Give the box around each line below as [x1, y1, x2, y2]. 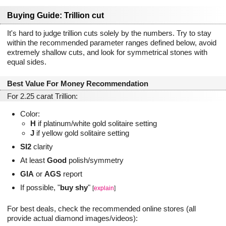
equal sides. [7, 57, 46, 66]
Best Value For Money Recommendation [7, 79, 148, 88]
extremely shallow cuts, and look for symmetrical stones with [7, 47, 207, 56]
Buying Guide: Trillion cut [7, 11, 104, 20]
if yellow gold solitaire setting [34, 128, 129, 137]
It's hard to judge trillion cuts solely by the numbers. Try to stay [7, 28, 211, 37]
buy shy [60, 183, 88, 192]
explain [94, 184, 114, 192]
